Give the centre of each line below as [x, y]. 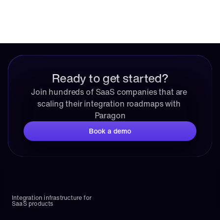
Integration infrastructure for [52, 198]
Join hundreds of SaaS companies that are [109, 92]
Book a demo [110, 131]
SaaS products [33, 204]
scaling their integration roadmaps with [109, 103]
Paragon [110, 115]
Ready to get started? [110, 78]
